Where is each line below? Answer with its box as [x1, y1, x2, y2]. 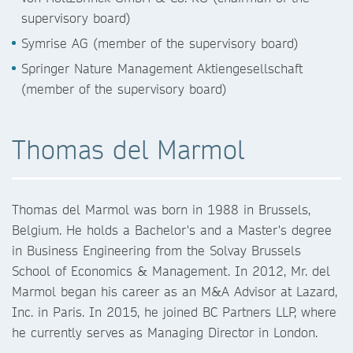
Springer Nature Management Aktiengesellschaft [21, 60, 303, 76]
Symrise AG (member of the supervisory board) [21, 35, 299, 51]
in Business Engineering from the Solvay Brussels [12, 242, 301, 258]
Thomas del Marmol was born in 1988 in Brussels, [12, 201, 310, 217]
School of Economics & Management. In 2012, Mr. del [12, 262, 330, 279]
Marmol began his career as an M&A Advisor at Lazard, [12, 283, 337, 299]
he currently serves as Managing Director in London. [12, 324, 322, 340]
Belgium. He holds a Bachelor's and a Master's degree [12, 221, 332, 238]
